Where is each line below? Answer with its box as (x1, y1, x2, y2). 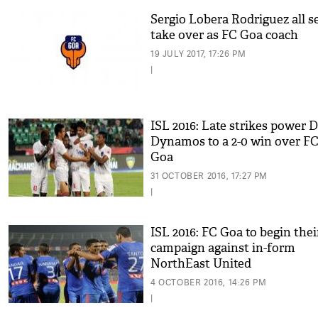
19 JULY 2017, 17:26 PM (150, 48, 246, 60)
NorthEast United (150, 256, 251, 271)
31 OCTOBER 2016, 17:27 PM (150, 170, 268, 182)
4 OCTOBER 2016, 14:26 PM (150, 276, 267, 288)
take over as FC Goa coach (150, 28, 298, 43)
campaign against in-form (150, 241, 295, 256)
